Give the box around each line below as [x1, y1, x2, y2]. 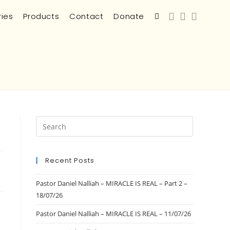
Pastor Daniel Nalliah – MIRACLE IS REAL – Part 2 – [36, 179, 187, 188]
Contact [69, 11, 104, 22]
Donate [113, 11, 144, 22]
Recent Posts [45, 156, 94, 165]
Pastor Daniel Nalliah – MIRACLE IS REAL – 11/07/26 [36, 209, 191, 218]
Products [23, 11, 60, 22]
